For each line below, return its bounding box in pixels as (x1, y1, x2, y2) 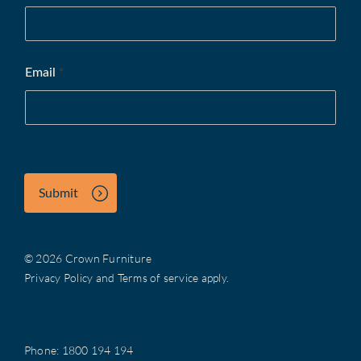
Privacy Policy (24, 271, 93, 284)
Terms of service (117, 271, 199, 284)
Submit (39, 185, 78, 200)
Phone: (24, 343, 62, 357)
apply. (198, 271, 230, 284)
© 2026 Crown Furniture (24, 251, 152, 265)
